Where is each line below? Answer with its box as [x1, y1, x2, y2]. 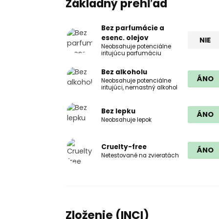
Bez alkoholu [101, 67, 148, 77]
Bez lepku [101, 106, 136, 116]
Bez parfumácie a [101, 23, 165, 33]
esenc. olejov [101, 33, 149, 43]
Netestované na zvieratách [101, 151, 179, 159]
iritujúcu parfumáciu [101, 49, 162, 58]
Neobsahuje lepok [101, 115, 152, 124]
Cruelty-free [101, 142, 147, 152]
